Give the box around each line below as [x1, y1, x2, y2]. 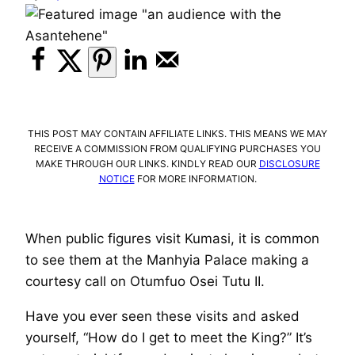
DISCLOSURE [258, 158, 320, 170]
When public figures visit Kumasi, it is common [25, 231, 319, 247]
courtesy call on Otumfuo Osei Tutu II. [25, 273, 265, 290]
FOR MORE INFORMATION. [134, 173, 257, 185]
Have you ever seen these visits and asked [25, 308, 300, 325]
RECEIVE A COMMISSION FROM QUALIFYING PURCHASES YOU [34, 143, 321, 155]
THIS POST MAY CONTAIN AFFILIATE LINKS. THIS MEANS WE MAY [28, 128, 327, 140]
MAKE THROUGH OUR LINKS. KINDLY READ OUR [35, 158, 259, 170]
